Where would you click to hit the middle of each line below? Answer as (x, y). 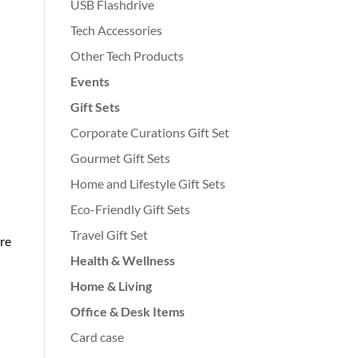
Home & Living (111, 285)
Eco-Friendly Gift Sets (130, 209)
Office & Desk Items (127, 311)
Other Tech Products (127, 55)
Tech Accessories (116, 30)
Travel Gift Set (109, 234)
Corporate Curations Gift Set (149, 132)
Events (89, 81)
